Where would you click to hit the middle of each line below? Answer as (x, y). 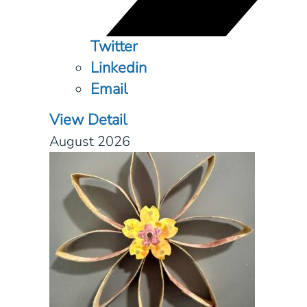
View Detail (88, 120)
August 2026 (90, 142)
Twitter (114, 46)
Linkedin (119, 67)
